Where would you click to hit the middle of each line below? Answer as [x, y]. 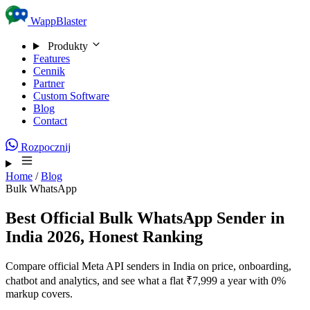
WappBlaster [58, 21]
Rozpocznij [44, 147]
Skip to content [49, 14]
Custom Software [71, 96]
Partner [49, 83]
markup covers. [39, 293]
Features [52, 58]
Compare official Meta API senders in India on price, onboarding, [148, 266]
